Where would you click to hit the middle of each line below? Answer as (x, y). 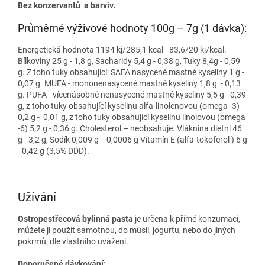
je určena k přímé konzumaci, (188, 219)
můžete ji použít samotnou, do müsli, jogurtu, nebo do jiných (127, 230)
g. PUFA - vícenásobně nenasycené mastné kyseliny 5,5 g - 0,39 (132, 95)
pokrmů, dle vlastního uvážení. (73, 241)
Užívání (37, 197)
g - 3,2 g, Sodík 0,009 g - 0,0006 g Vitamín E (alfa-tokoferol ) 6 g (132, 140)
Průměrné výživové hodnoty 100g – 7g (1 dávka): (132, 28)
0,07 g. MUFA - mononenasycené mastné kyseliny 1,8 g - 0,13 (129, 84)
